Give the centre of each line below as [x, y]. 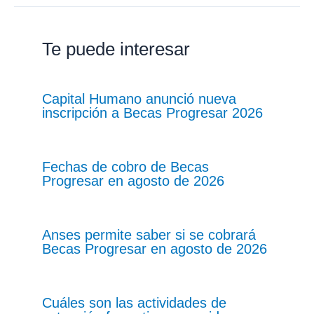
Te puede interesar [116, 49]
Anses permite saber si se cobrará [149, 234]
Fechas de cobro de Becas [125, 166]
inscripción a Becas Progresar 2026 [152, 112]
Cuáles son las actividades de [134, 302]
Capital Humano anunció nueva [139, 98]
